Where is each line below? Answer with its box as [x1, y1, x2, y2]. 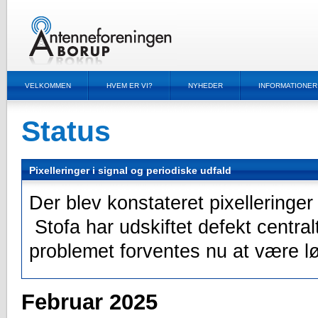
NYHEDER [188, 82, 223, 89]
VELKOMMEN [25, 82, 71, 89]
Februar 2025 [21, 290, 158, 314]
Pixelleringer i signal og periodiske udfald [29, 165, 231, 176]
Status [21, 114, 111, 148]
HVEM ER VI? [106, 82, 153, 89]
